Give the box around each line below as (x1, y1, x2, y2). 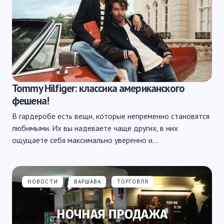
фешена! (12, 94, 49, 107)
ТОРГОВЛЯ (117, 178, 149, 185)
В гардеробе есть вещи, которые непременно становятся (12, 111, 209, 121)
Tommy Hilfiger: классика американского (12, 81, 185, 95)
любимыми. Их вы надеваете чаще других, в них (12, 123, 178, 133)
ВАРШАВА (73, 178, 101, 185)
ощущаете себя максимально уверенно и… (12, 135, 158, 145)
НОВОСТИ (27, 178, 58, 185)
